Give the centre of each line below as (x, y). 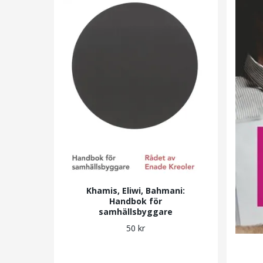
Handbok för (136, 201)
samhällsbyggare (136, 211)
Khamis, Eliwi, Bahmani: (136, 190)
